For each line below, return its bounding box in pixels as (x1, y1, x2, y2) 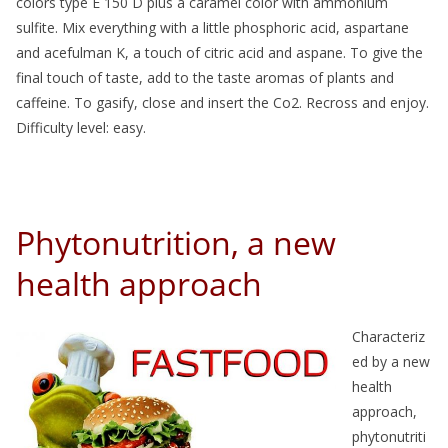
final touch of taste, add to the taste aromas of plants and (16, 67, 394, 87)
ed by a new (352, 351, 430, 371)
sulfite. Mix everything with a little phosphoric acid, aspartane (16, 17, 409, 37)
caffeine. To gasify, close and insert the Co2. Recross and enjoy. (16, 92, 429, 112)
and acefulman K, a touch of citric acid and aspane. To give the (16, 42, 423, 62)
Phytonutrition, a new (16, 220, 336, 264)
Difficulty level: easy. (16, 117, 146, 137)
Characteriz (352, 326, 425, 346)
